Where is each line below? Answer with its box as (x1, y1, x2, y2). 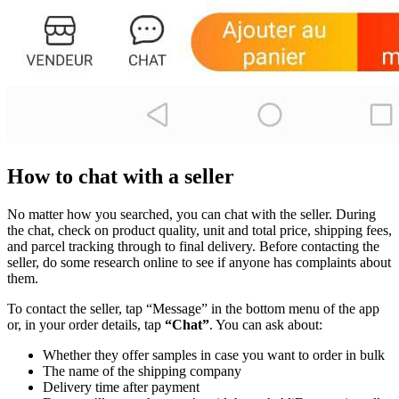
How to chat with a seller (7, 165, 234, 189)
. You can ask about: (209, 316, 322, 332)
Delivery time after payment (43, 379, 199, 395)
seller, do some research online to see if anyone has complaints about (7, 254, 391, 270)
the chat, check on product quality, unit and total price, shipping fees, (7, 222, 392, 238)
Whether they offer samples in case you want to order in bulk (43, 346, 385, 362)
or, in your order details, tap (7, 316, 165, 332)
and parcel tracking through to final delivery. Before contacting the (7, 238, 379, 254)
